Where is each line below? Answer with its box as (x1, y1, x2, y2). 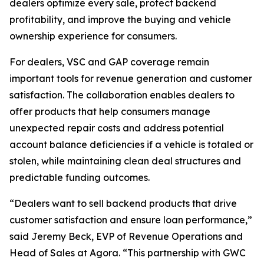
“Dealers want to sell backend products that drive (9, 197, 237, 209)
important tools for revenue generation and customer (9, 72, 252, 84)
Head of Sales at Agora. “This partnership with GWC (9, 247, 246, 259)
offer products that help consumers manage (9, 105, 210, 117)
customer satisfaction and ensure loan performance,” (9, 214, 252, 226)
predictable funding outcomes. (9, 171, 150, 183)
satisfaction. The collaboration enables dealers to (9, 89, 235, 101)
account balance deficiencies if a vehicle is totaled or (9, 138, 253, 150)
